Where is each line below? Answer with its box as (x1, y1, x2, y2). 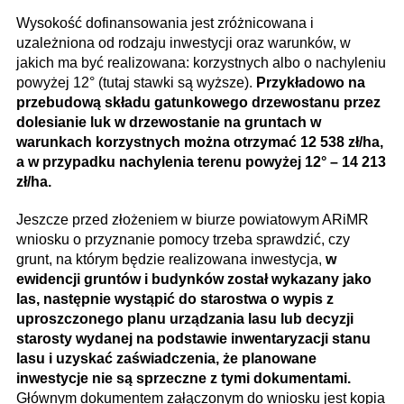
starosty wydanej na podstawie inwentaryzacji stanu (16, 331, 371, 347)
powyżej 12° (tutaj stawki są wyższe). (16, 75, 256, 91)
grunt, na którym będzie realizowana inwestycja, (16, 252, 326, 268)
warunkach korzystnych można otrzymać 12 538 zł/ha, (16, 134, 383, 151)
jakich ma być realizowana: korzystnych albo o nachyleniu (16, 55, 386, 71)
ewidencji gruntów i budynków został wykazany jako (16, 271, 372, 288)
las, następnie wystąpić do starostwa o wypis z (16, 291, 334, 308)
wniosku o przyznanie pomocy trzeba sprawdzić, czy (16, 232, 350, 248)
